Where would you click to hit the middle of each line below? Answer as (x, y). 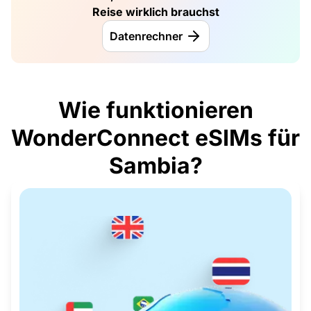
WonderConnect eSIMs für (155, 138)
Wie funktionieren (155, 110)
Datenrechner (146, 36)
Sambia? (155, 166)
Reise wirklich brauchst (155, 12)
